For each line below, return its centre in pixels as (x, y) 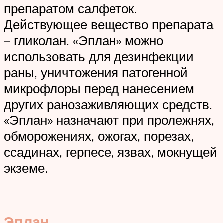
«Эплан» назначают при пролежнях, (109, 120)
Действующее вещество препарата (109, 25)
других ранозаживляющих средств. (108, 104)
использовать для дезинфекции (99, 56)
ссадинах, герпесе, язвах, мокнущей (111, 152)
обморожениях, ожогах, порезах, (99, 136)
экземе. (26, 168)
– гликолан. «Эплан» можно (84, 41)
